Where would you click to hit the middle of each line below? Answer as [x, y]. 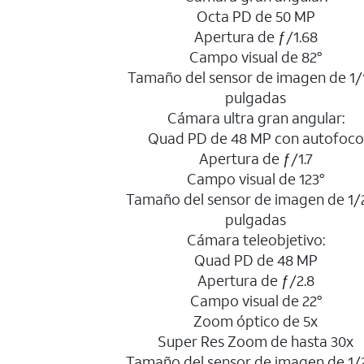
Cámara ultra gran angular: [256, 118]
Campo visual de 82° [256, 57]
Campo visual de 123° [256, 179]
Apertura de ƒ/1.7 [256, 158]
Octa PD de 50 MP [256, 16]
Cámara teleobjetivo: [256, 240]
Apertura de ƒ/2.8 [256, 280]
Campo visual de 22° [256, 301]
